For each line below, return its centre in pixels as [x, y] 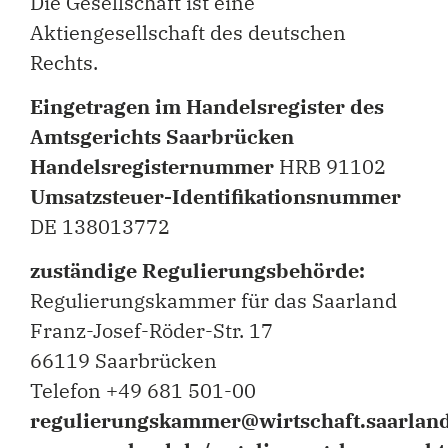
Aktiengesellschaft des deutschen [188, 32]
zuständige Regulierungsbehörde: [197, 271]
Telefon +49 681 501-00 [143, 391]
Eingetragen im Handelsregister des [207, 106]
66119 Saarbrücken [123, 361]
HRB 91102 [330, 166]
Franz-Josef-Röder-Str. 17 [151, 331]
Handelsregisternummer [152, 166]
